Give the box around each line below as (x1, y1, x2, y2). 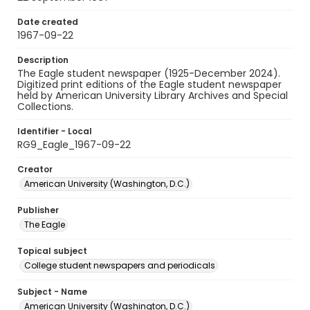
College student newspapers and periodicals (24, 259, 215, 271)
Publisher (17, 204, 59, 216)
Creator (17, 163, 53, 175)
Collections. (17, 100, 73, 113)
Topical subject (17, 245, 87, 257)
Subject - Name (17, 286, 87, 298)
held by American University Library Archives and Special (17, 89, 288, 102)
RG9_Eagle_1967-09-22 (17, 138, 131, 152)
